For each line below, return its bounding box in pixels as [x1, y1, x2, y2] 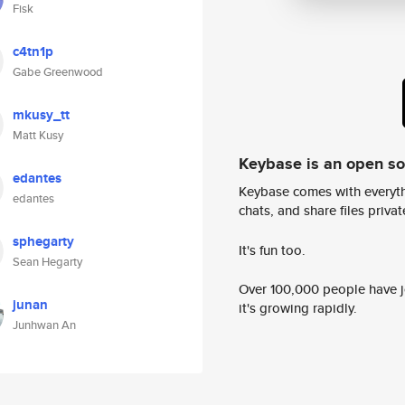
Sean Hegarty [13, 253, 82, 270]
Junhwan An [13, 316, 76, 334]
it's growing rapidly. [239, 298, 357, 318]
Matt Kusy [13, 127, 63, 144]
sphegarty [13, 231, 74, 251]
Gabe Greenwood [13, 63, 103, 80]
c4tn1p [13, 42, 53, 61]
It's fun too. [239, 240, 306, 259]
